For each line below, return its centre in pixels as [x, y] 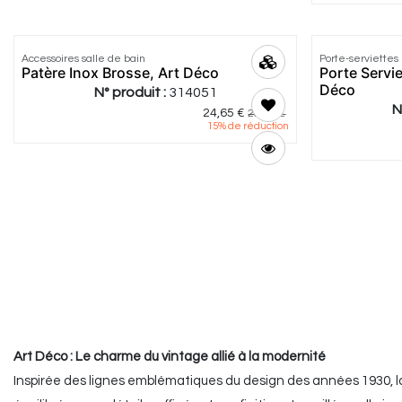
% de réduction [254, 127]
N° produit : [131, 93]
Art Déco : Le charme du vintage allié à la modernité [170, 357]
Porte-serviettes [359, 59]
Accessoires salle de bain [83, 59]
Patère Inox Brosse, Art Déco [120, 73]
